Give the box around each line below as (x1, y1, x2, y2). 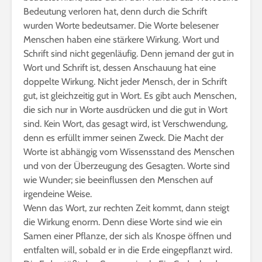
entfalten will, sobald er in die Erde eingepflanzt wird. (23, 244, 232, 256)
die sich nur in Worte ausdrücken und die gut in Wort (23, 104, 227, 115)
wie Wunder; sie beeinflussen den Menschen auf (23, 174, 213, 185)
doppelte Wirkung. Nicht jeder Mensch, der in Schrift (23, 76, 227, 87)
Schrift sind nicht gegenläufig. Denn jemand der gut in (23, 48, 234, 59)
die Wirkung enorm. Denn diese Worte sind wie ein (23, 216, 222, 227)
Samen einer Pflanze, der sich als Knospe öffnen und (23, 230, 232, 242)
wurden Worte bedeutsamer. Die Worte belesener (23, 20, 219, 31)
